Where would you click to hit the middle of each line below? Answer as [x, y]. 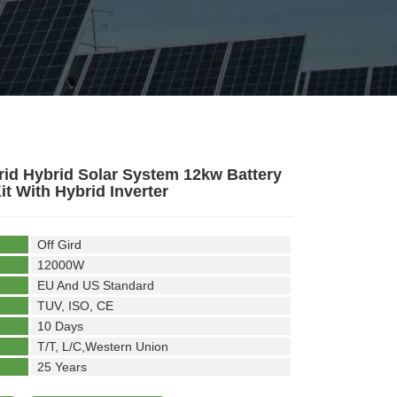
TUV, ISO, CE [75, 306]
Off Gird [59, 245]
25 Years [62, 367]
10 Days [60, 326]
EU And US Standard [95, 285]
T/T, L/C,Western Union [102, 346]
